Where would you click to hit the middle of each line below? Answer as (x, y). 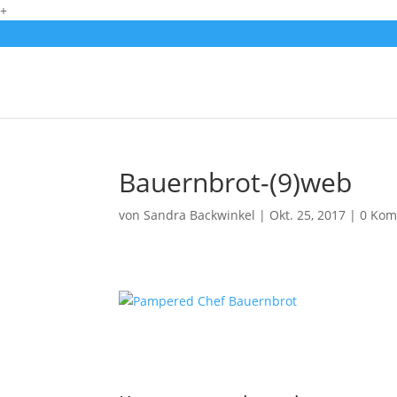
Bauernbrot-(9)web (236, 182)
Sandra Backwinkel (200, 215)
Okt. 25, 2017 (308, 215)
